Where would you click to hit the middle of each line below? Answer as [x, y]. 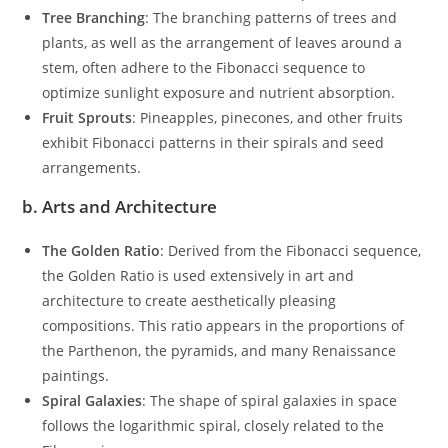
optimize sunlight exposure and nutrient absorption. [219, 92]
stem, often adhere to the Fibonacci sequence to [204, 67]
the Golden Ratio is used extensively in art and [198, 275]
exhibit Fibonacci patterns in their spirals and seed [213, 142]
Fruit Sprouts [87, 117]
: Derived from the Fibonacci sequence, [291, 250]
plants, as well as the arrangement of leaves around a [222, 42]
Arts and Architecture [130, 206]
